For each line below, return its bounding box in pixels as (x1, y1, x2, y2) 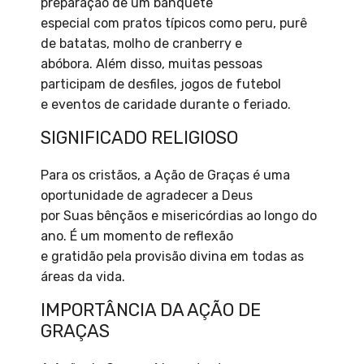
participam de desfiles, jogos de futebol (41, 76, 281, 93)
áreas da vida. (41, 269, 125, 285)
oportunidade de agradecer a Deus (41, 188, 253, 204)
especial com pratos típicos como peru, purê (41, 15, 307, 32)
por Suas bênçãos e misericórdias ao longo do (41, 208, 317, 224)
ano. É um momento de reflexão (41, 228, 233, 245)
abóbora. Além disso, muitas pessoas (41, 56, 262, 72)
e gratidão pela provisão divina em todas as (41, 249, 304, 265)
